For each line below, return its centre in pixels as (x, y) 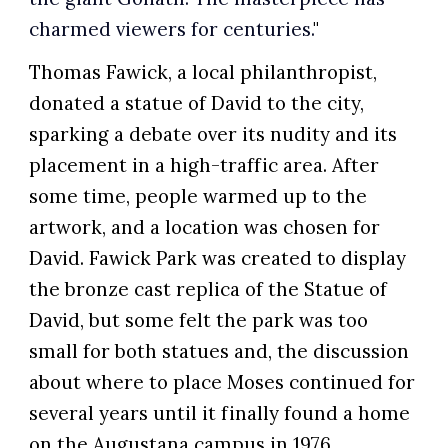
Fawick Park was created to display (248, 258)
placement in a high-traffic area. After (204, 165)
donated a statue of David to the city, (197, 103)
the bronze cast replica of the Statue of (208, 289)
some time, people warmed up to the (198, 196)
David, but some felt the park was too (199, 320)
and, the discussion (319, 351)
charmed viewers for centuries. (171, 29)
